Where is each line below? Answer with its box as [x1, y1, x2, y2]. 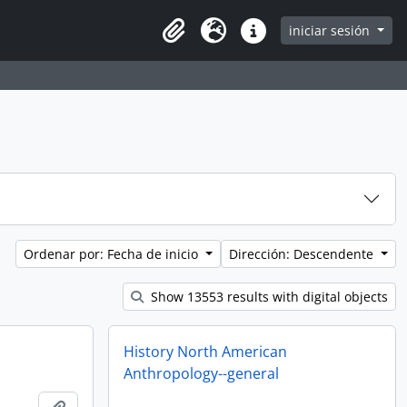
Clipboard [153, 30, 221, 50]
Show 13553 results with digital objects [147, 288, 388, 305]
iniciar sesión [289, 22, 374, 39]
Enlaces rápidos [233, 30, 342, 50]
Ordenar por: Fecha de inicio [24, 245, 203, 263]
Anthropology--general [123, 363, 279, 383]
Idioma [193, 30, 241, 50]
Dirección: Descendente [229, 245, 378, 263]
